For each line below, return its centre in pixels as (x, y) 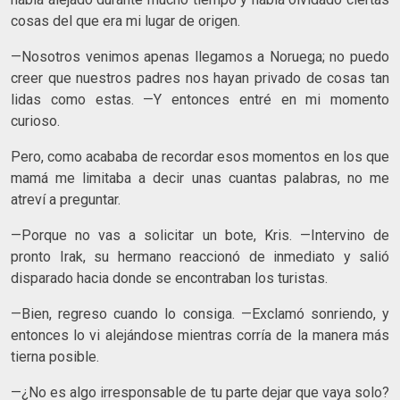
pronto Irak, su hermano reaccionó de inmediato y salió (200, 256)
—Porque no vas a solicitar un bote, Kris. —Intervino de (200, 235)
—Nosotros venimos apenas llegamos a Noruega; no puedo (200, 56)
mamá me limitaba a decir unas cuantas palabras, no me (200, 178)
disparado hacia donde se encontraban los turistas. (169, 278)
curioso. (35, 121)
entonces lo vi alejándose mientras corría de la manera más (200, 335)
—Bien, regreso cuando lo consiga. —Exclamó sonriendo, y (200, 313)
